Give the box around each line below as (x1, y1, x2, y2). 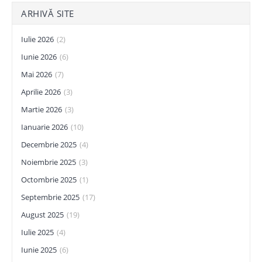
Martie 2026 (21, 104, 62, 115)
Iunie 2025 (21, 244, 57, 255)
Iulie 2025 (21, 227, 54, 237)
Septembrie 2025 (21, 192, 80, 202)
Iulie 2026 (21, 34, 54, 44)
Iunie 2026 (21, 51, 57, 62)
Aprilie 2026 (21, 87, 61, 97)
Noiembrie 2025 (21, 157, 76, 167)
